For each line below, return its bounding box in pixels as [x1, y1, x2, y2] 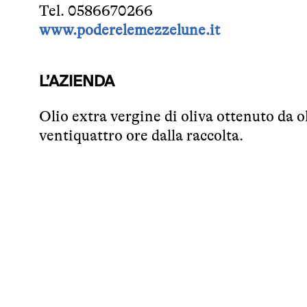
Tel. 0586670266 [39, 2, 153, 19]
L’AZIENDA [39, 69, 114, 95]
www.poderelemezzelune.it [39, 21, 220, 38]
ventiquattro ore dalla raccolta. [39, 127, 243, 144]
